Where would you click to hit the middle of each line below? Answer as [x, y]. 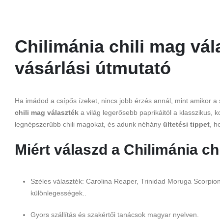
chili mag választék [47, 113]
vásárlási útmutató [93, 68]
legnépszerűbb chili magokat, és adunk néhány [89, 124]
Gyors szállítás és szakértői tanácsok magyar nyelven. [115, 215]
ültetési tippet [186, 124]
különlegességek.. [58, 193]
